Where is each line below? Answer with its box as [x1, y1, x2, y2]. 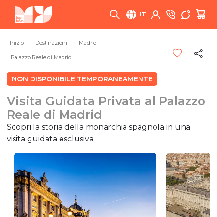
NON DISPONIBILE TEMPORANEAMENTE [12, 74, 153, 83]
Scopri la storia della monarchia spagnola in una [7, 122, 190, 132]
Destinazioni [35, 39, 67, 46]
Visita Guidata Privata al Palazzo [7, 93, 205, 108]
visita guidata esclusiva [7, 134, 93, 143]
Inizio [10, 39, 24, 46]
